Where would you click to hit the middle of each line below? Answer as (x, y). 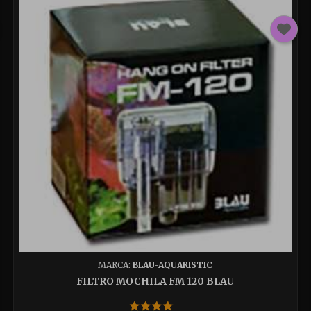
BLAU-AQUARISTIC (173, 264)
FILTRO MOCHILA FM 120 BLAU (155, 281)
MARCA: (116, 264)
